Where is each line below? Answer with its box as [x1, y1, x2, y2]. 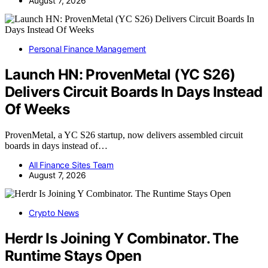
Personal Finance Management [29, 44, 147, 54]
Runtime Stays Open [5, 246, 142, 264]
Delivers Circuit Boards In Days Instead [5, 83, 263, 101]
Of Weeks [5, 100, 70, 118]
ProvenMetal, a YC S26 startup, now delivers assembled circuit [5, 129, 243, 140]
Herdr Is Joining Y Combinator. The [5, 229, 239, 247]
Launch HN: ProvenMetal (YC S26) [5, 66, 236, 84]
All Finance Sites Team [29, 159, 114, 170]
